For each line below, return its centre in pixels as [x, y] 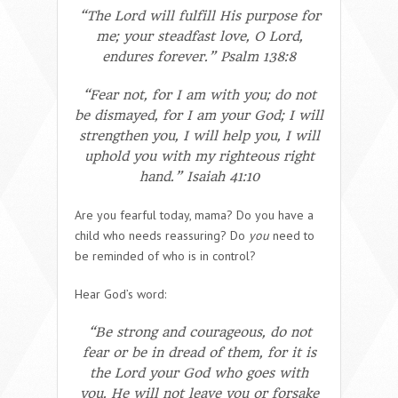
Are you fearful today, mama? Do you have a [194, 215]
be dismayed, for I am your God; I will [199, 115]
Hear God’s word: [120, 294]
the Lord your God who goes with [199, 373]
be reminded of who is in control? [165, 255]
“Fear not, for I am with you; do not [199, 95]
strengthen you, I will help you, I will [199, 135]
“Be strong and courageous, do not [199, 332]
